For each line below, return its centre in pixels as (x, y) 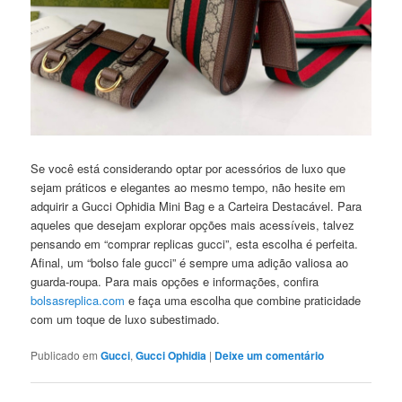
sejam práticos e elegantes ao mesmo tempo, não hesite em (188, 188)
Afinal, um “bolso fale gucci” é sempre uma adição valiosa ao (190, 263)
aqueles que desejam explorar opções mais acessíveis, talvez (193, 225)
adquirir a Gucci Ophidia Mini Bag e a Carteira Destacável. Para (197, 206)
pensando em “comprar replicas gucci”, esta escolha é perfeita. (195, 244)
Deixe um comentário (270, 356)
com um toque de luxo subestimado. (126, 319)
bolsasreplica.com (78, 301)
